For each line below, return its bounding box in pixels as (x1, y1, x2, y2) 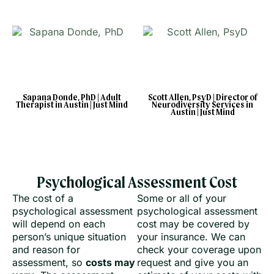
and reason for (12, 243, 80, 256)
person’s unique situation (12, 230, 126, 243)
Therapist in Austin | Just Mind (15, 100, 128, 110)
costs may (86, 256, 135, 268)
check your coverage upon (137, 243, 261, 256)
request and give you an (137, 256, 248, 268)
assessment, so (12, 256, 86, 268)
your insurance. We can (137, 230, 245, 243)
